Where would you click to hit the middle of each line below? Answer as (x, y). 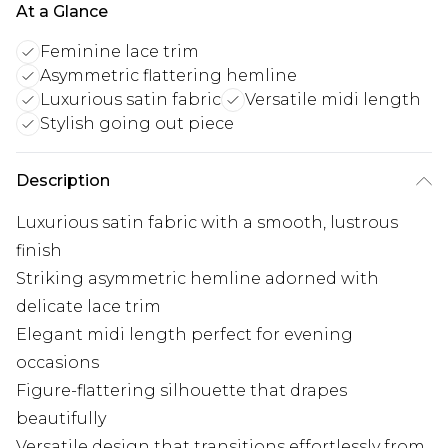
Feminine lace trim (119, 52)
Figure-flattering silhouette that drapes (181, 391)
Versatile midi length (333, 100)
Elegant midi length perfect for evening (184, 335)
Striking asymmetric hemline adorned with (197, 279)
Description (63, 181)
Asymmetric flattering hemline (168, 76)
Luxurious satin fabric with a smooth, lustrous (207, 223)
